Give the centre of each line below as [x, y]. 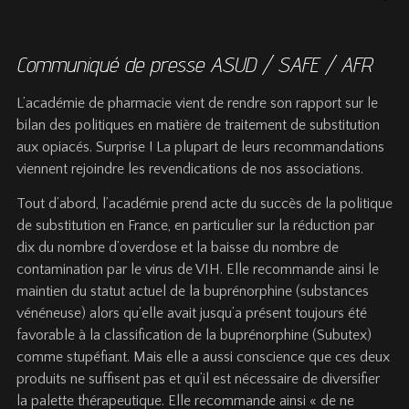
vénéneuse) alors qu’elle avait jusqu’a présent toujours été [192, 313]
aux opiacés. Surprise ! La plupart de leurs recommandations [200, 147]
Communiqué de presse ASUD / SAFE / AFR [194, 64]
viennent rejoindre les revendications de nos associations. [190, 168]
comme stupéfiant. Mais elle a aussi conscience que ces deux [203, 357]
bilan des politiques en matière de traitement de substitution [198, 125]
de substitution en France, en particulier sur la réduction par [195, 225]
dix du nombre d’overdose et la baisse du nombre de [178, 247]
